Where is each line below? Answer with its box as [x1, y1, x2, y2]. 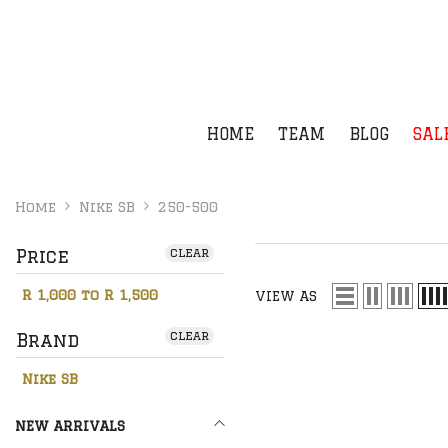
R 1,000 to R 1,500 [22, 286, 158, 303]
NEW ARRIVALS [15, 417, 125, 434]
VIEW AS [255, 288, 317, 305]
